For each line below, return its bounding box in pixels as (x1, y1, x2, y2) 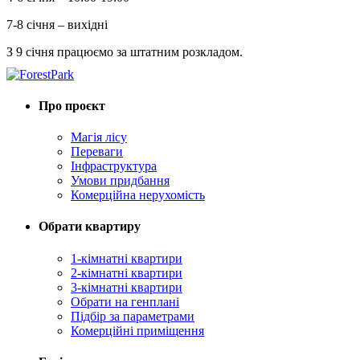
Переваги (71, 145, 123, 159)
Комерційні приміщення (71, 323, 204, 337)
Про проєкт (39, 98, 105, 112)
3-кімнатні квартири (71, 280, 182, 294)
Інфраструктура (71, 159, 157, 174)
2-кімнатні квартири (71, 265, 182, 280)
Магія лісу (71, 130, 127, 145)
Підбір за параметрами (71, 309, 194, 323)
